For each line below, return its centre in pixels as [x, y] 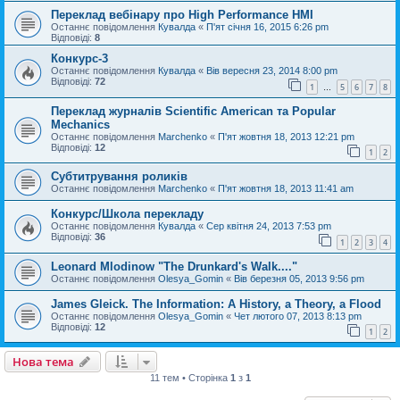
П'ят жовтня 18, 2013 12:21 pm [286, 136]
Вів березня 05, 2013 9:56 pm [299, 278]
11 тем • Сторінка [190, 378]
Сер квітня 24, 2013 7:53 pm [269, 226]
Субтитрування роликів [119, 177]
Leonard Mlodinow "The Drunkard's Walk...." [174, 266]
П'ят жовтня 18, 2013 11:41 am [286, 189]
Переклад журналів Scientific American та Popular [193, 111]
